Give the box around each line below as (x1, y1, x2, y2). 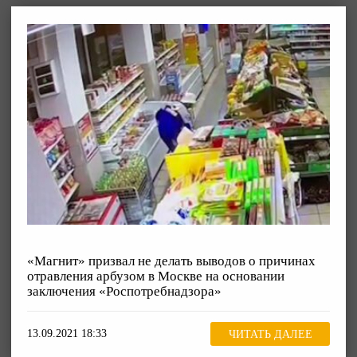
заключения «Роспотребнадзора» (27, 284, 222, 300)
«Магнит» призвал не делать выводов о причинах (27, 253, 316, 269)
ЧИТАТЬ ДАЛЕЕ (228, 328, 312, 340)
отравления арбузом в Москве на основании (27, 269, 284, 284)
